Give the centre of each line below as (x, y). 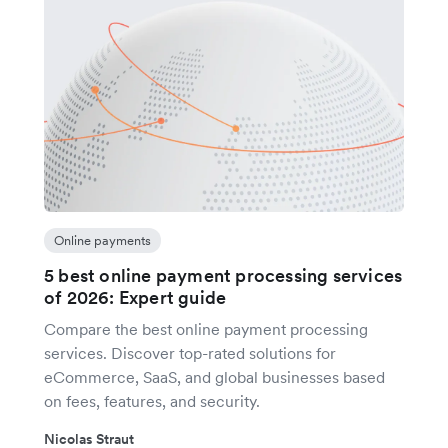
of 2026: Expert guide (135, 297)
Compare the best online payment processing (206, 329)
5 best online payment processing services (223, 275)
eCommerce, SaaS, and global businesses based (214, 377)
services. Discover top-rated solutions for (190, 353)
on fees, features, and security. (152, 401)
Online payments (102, 240)
